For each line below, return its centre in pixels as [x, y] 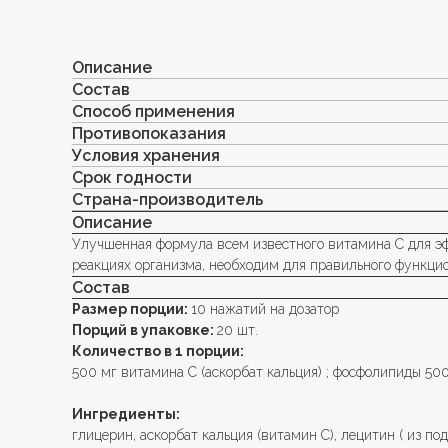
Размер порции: [131, 308]
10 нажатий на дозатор [265, 308]
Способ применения [153, 111]
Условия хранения [146, 155]
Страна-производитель [167, 199]
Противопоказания [149, 133]
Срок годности [132, 177]
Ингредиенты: [126, 413]
